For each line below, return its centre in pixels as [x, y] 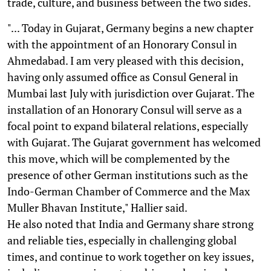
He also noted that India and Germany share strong [130, 224]
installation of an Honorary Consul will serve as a [125, 109]
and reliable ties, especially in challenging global [122, 240]
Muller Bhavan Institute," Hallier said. [97, 207]
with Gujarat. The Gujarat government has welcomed [134, 142]
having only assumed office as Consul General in [123, 77]
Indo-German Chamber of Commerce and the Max [129, 191]
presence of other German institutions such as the [128, 175]
